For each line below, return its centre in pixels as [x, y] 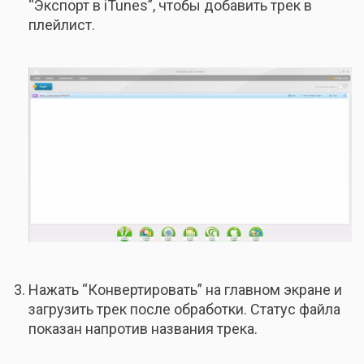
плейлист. [62, 25]
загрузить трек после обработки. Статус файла [184, 310]
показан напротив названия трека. [143, 329]
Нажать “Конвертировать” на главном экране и [185, 290]
